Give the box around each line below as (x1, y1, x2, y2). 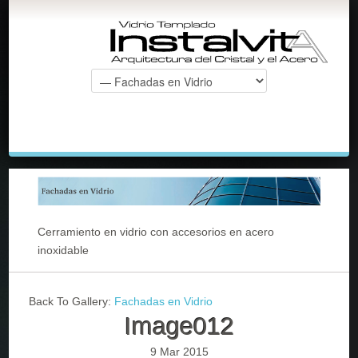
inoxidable (37, 244, 89, 257)
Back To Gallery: (29, 295, 115, 308)
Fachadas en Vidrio (114, 295, 213, 308)
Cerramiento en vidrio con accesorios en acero (37, 225, 274, 239)
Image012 (124, 312, 234, 341)
